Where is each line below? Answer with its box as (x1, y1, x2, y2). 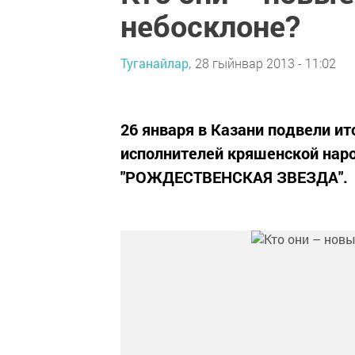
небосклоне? (120, 6, 300, 45)
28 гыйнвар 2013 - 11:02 (195, 54, 336, 71)
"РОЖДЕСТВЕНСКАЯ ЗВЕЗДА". (120, 166, 348, 187)
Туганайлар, (120, 54, 191, 71)
